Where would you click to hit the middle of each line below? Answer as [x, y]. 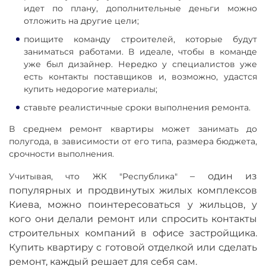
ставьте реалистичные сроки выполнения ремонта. [138, 108]
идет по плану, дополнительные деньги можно [140, 9]
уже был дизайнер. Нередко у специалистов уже [140, 64]
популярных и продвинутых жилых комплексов [133, 191]
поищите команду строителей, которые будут [140, 39]
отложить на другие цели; [81, 21]
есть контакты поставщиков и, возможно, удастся [140, 77]
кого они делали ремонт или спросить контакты [133, 219]
